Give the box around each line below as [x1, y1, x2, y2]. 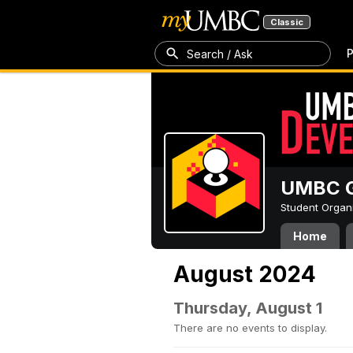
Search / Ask [187, 46, 253, 61]
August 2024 [173, 261, 316, 288]
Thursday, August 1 [173, 299, 322, 318]
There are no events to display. [173, 321, 327, 334]
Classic [270, 17, 303, 28]
